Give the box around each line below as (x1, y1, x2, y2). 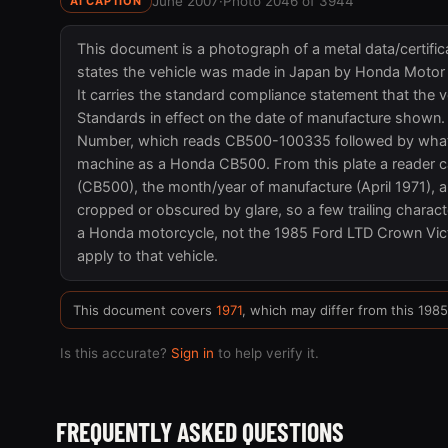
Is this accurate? (60, 344, 171, 361)
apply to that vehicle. (77, 246, 218, 265)
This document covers (73, 301, 216, 318)
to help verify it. (214, 344, 319, 361)
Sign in (171, 344, 214, 361)
